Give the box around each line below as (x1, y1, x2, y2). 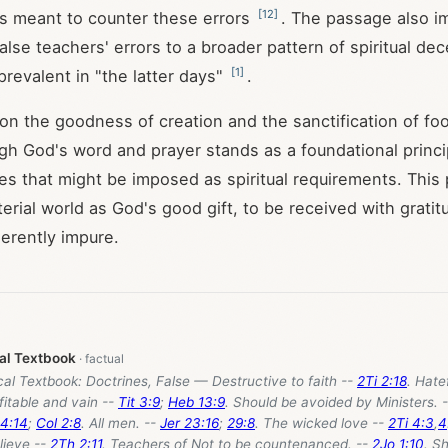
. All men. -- (81, 415, 160, 432)
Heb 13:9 (168, 394, 225, 411)
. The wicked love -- (255, 415, 388, 432)
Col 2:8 (36, 415, 81, 432)
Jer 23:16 (160, 415, 219, 432)
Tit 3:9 (118, 394, 160, 411)
